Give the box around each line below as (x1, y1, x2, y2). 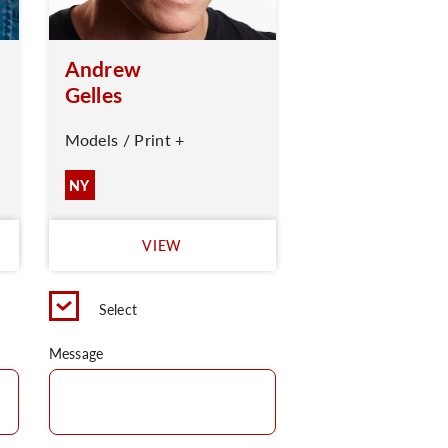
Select (98, 299, 138, 319)
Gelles (64, 80, 123, 109)
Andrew (64, 54, 142, 83)
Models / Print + (64, 128, 185, 151)
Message (48, 343, 104, 363)
